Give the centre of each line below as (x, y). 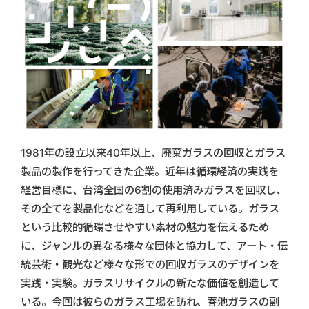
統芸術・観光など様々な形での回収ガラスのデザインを (150, 265)
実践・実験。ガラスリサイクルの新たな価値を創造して (150, 283)
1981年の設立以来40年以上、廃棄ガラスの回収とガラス (153, 153)
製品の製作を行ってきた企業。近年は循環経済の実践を (150, 172)
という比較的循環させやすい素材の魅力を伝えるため (145, 228)
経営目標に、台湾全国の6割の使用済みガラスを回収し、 (153, 190)
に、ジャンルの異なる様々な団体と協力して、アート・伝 (154, 246)
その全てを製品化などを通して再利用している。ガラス (150, 209)
